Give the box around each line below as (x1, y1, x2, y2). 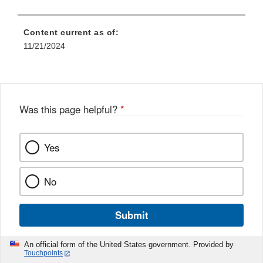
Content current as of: (23, 28, 119, 38)
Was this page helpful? (19, 102, 120, 117)
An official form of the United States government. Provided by (24, 240, 234, 249)
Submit (114, 208, 149, 222)
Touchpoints (24, 249, 63, 258)
